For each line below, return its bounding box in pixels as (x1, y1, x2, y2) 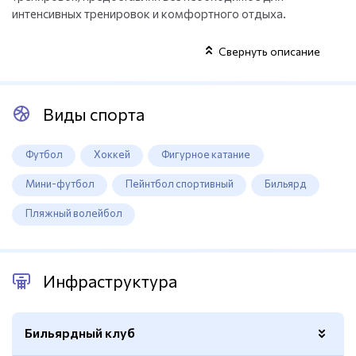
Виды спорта (43, 103, 145, 124)
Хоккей (93, 148, 130, 161)
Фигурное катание (161, 148, 250, 161)
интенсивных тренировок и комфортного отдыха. (12, 6, 286, 21)
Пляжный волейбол (25, 207, 122, 220)
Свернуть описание (219, 44, 320, 59)
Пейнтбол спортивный (125, 177, 234, 191)
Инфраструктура (43, 271, 177, 292)
